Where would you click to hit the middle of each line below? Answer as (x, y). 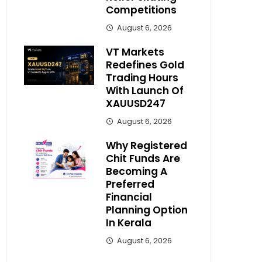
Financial (129, 197)
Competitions (141, 10)
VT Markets (135, 52)
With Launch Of (145, 90)
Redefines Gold (145, 65)
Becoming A (137, 171)
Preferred (130, 184)
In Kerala (129, 223)
